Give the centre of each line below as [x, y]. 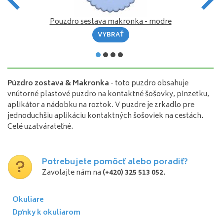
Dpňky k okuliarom [46, 213]
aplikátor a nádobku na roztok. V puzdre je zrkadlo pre [101, 105]
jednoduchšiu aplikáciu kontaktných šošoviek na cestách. [105, 116]
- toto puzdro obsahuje [149, 83]
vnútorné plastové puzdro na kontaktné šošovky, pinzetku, [108, 94]
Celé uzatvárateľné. [40, 127]
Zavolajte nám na [72, 173]
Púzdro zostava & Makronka [58, 83]
